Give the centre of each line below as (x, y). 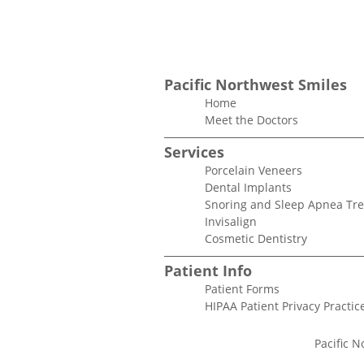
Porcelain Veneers (253, 171)
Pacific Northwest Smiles (256, 85)
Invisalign (231, 222)
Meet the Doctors (251, 120)
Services (194, 152)
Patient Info (208, 271)
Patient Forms (242, 289)
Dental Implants (248, 188)
